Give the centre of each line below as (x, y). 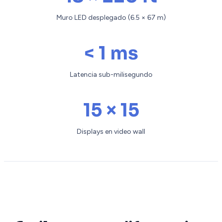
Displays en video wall (111, 132)
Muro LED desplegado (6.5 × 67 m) (111, 18)
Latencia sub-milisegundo (111, 75)
